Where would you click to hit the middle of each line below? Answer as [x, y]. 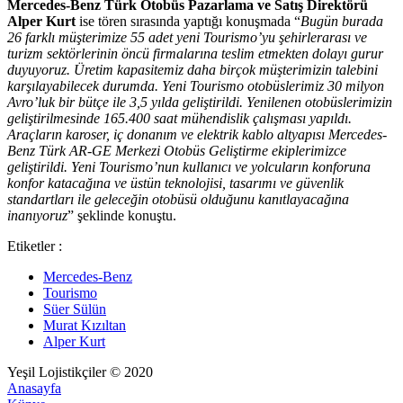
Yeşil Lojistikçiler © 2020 [80, 372]
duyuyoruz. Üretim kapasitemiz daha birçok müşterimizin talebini [193, 70]
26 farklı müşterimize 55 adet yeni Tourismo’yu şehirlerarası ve [187, 38]
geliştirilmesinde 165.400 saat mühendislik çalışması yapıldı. [179, 119]
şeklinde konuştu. [127, 216]
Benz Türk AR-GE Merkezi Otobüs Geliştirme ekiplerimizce [177, 151]
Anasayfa [34, 389]
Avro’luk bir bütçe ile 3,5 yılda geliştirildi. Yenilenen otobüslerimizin [200, 103]
